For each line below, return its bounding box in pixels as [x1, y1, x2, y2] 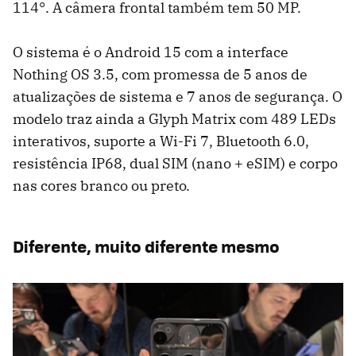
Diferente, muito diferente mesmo [13, 234, 280, 259]
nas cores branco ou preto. [13, 176, 190, 195]
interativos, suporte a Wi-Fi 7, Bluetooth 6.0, [13, 132, 309, 151]
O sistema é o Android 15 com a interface [13, 43, 288, 62]
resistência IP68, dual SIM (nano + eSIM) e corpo [13, 154, 338, 173]
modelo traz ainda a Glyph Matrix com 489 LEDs [13, 110, 336, 129]
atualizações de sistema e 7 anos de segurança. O [13, 87, 342, 106]
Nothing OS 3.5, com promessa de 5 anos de [13, 65, 308, 84]
